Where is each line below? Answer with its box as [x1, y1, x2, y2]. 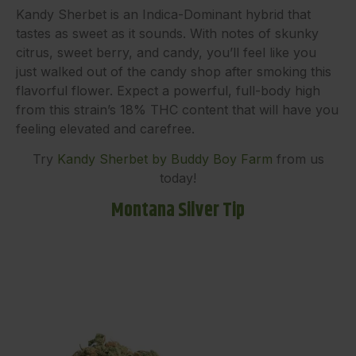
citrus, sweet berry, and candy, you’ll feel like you [16, 44, 316, 60]
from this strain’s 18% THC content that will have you [16, 101, 339, 118]
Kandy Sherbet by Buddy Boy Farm [56, 151, 273, 168]
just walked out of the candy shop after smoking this [16, 63, 331, 79]
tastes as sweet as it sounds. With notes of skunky [16, 25, 319, 41]
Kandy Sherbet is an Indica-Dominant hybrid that [16, 6, 311, 22]
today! [160, 170, 196, 187]
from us [272, 151, 324, 168]
